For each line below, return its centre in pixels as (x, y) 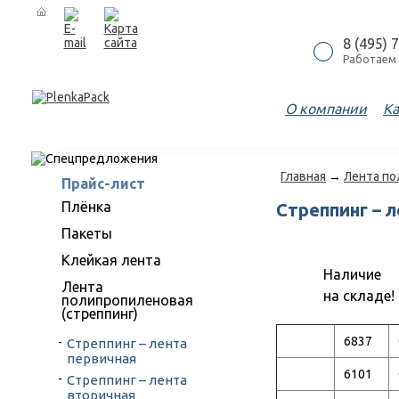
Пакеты (87, 233)
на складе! (359, 296)
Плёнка (86, 207)
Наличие (352, 274)
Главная (303, 176)
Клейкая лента (111, 260)
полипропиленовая (127, 300)
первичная (102, 358)
